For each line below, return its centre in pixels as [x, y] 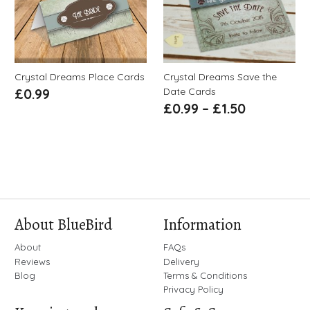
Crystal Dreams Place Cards [80, 77]
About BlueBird [63, 224]
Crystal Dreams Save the [220, 77]
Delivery [181, 261]
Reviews [32, 261]
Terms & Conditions [205, 275]
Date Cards [189, 92]
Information [202, 224]
